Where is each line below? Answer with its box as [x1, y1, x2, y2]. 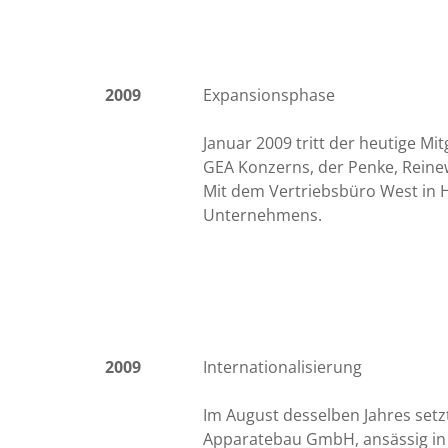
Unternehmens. [203, 204, 323, 227]
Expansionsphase [203, 84, 336, 107]
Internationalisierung [203, 356, 363, 379]
